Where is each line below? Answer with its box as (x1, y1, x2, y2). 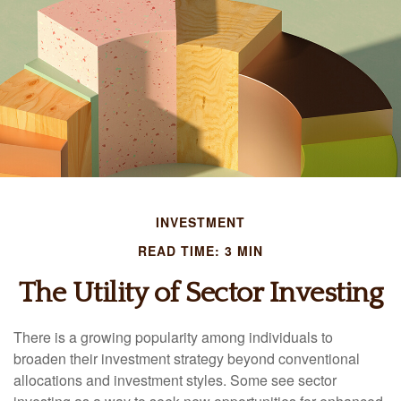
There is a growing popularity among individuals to (13, 327, 333, 347)
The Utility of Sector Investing (18, 277, 383, 309)
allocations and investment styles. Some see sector (13, 370, 337, 390)
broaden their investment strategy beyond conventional (13, 348, 360, 369)
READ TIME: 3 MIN (138, 242, 263, 260)
